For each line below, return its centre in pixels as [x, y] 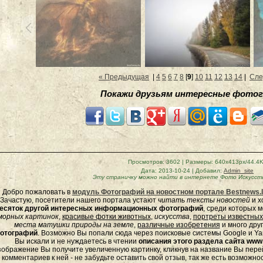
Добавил [208, 171]
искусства [172, 217]
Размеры [198, 162]
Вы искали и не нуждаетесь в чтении [77, 241]
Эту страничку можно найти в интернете [155, 177]
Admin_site [239, 171]
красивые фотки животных [106, 217]
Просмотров [145, 162]
